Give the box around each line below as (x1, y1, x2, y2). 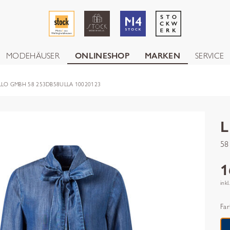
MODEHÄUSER (6, 51, 60, 61)
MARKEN (144, 51, 180, 61)
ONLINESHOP (74, 51, 129, 61)
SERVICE (195, 51, 224, 61)
